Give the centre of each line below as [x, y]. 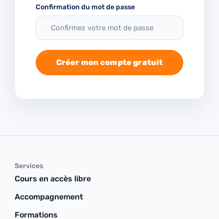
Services [29, 166]
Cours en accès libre [53, 179]
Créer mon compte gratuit [109, 63]
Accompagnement [49, 197]
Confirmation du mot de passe [85, 7]
